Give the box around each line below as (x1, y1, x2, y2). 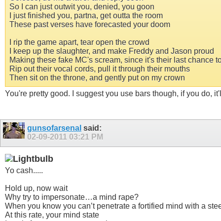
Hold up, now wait (5, 184, 68, 192)
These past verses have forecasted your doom (9, 20, 170, 29)
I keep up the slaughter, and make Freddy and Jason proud (9, 47, 214, 56)
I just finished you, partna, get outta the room (9, 11, 163, 20)
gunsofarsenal (27, 124, 81, 133)
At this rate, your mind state (5, 210, 99, 219)
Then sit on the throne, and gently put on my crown (9, 74, 185, 82)
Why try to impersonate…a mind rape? (5, 192, 139, 201)
